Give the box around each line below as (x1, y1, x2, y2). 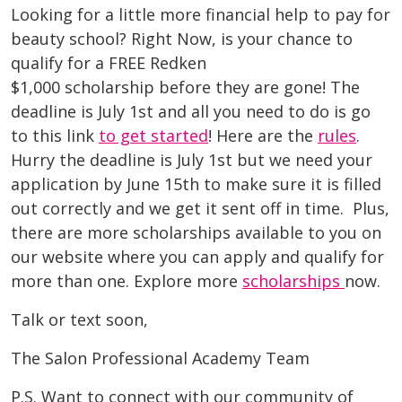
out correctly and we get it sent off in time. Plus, (11, 197, 389, 220)
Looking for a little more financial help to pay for (11, 4, 390, 26)
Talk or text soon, (11, 309, 148, 331)
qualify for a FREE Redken (11, 52, 206, 74)
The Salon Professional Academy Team (11, 347, 310, 370)
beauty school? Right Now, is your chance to (11, 28, 353, 50)
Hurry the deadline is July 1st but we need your (11, 149, 372, 171)
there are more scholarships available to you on (11, 222, 381, 244)
